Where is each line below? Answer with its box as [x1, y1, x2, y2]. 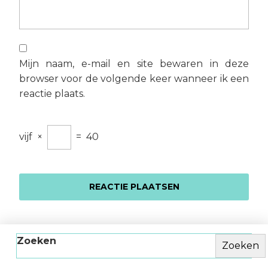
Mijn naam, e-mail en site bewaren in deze [19, 57, 249, 69]
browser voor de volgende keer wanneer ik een [19, 72, 249, 84]
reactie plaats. [19, 87, 85, 99]
